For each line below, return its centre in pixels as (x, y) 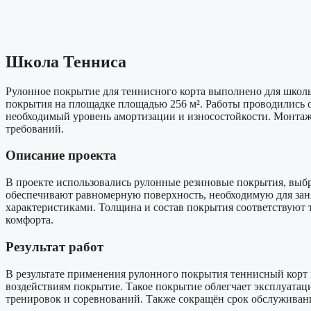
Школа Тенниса (66, 61)
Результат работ (54, 246)
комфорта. (30, 220)
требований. (35, 128)
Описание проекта (61, 155)
